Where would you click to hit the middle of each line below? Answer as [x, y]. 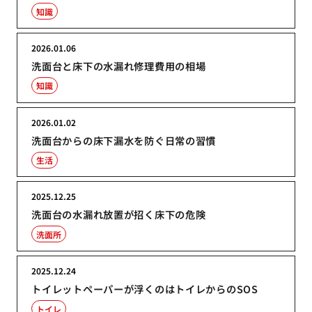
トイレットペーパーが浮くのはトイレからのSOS [145, 289]
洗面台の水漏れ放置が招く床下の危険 [119, 214]
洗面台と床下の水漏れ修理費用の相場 [119, 65]
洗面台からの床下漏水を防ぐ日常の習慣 [124, 140]
